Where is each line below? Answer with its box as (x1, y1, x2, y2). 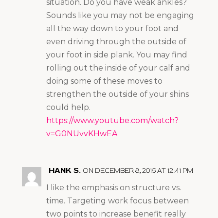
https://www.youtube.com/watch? (46, 115, 179, 125)
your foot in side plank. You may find (46, 50, 187, 59)
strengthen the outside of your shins (46, 89, 189, 99)
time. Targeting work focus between (46, 196, 189, 205)
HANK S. (49, 165, 81, 175)
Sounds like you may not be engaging (46, 10, 194, 20)
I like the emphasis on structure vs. (46, 182, 181, 192)
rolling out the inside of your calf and (46, 63, 190, 73)
